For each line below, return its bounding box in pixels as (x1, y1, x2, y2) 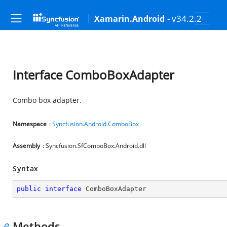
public (17, 185, 41, 193)
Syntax (13, 164, 39, 173)
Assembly (13, 141, 40, 150)
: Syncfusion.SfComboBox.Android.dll (43, 141, 146, 150)
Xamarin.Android (94, 13, 165, 24)
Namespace (13, 120, 47, 128)
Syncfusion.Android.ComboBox (52, 120, 139, 128)
